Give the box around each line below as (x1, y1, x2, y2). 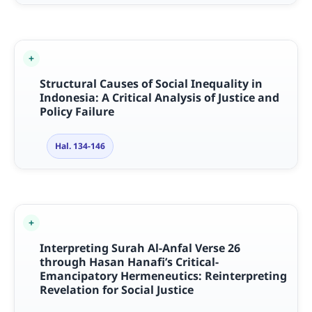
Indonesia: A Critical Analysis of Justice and (39, 90, 279, 106)
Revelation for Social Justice (39, 282, 194, 298)
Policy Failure (39, 104, 114, 120)
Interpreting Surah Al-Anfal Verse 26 (39, 240, 240, 256)
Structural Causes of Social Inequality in (39, 76, 263, 92)
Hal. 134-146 (54, 140, 105, 153)
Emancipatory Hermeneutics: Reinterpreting (39, 268, 287, 284)
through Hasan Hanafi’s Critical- (39, 254, 219, 270)
